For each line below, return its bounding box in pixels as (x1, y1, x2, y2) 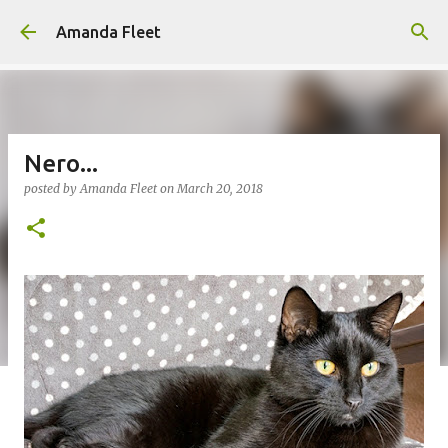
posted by (24, 181, 80, 196)
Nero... (24, 150, 98, 177)
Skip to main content (149, 16, 299, 34)
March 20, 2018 (177, 181, 263, 196)
